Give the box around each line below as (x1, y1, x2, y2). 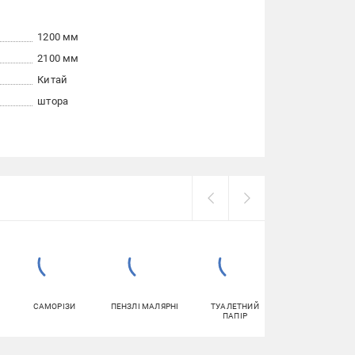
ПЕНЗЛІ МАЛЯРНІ (110, 302, 179, 311)
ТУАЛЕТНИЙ (211, 302, 259, 311)
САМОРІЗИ (32, 302, 76, 311)
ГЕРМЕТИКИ (301, 302, 349, 311)
